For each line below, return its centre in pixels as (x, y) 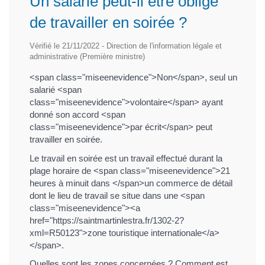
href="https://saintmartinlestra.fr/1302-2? (107, 220)
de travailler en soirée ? (108, 23)
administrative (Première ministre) (87, 57)
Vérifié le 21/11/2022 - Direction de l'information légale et (126, 46)
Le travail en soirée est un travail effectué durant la (126, 158)
